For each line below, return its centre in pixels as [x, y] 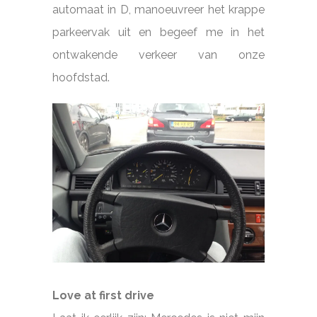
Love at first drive [103, 295]
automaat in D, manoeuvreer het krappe [158, 9]
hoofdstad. [81, 77]
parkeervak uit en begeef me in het [158, 32]
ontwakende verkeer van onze [158, 54]
